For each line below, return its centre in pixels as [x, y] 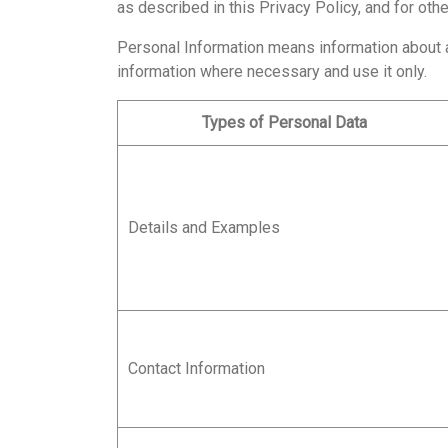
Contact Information [196, 368]
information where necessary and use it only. [272, 71]
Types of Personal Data [284, 122]
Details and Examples [204, 227]
